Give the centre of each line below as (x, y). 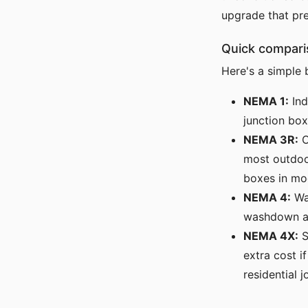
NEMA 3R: (271, 140)
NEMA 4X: (271, 236)
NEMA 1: (266, 101)
